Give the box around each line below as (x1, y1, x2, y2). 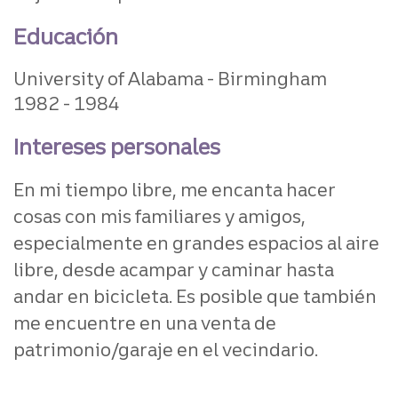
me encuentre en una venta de (13, 311, 276, 334)
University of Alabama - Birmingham (13, 67, 327, 90)
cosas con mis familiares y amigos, (13, 204, 306, 227)
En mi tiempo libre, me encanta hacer (13, 178, 336, 201)
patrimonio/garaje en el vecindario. (13, 338, 318, 361)
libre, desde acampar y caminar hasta (13, 258, 334, 281)
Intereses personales (13, 132, 220, 160)
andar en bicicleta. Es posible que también (13, 284, 377, 307)
